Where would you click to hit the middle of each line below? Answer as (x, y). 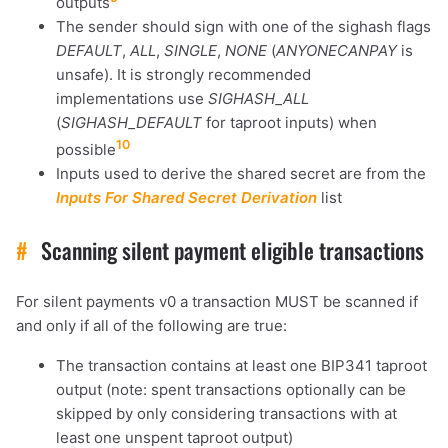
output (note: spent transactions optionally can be (231, 390)
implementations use (132, 99)
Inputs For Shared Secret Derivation (186, 198)
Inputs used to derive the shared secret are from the (241, 174)
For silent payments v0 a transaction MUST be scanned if (217, 302)
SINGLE (190, 51)
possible (86, 150)
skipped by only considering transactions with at (226, 414)
